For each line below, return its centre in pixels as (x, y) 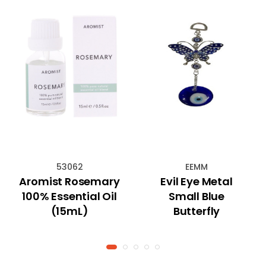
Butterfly (197, 211)
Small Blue (197, 196)
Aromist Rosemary (69, 181)
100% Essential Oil (69, 196)
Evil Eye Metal (197, 181)
